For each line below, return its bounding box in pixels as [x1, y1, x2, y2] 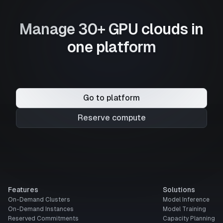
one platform [67, 38, 156, 56]
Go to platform [83, 93, 140, 103]
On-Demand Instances [8, 206, 74, 213]
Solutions [163, 186, 195, 194]
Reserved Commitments [8, 215, 79, 222]
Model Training [163, 206, 206, 213]
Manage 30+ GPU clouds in [19, 20, 204, 38]
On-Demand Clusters [8, 196, 70, 203]
